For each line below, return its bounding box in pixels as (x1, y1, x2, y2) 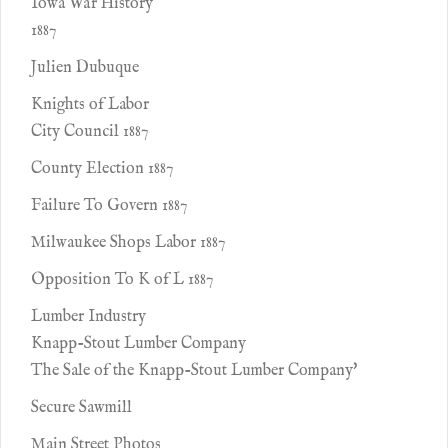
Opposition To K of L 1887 (31, 270, 213, 290)
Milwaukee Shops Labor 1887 (31, 233, 225, 253)
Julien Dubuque (31, 58, 139, 78)
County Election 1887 (31, 159, 173, 179)
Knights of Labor (31, 95, 149, 115)
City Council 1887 (31, 122, 148, 142)
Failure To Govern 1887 (31, 196, 187, 216)
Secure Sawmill (31, 398, 132, 418)
